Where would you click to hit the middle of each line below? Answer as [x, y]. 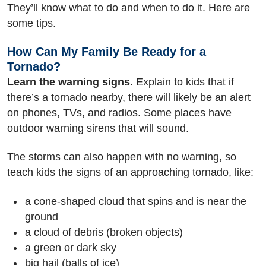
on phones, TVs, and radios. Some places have [119, 113]
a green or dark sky [71, 247]
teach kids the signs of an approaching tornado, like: [130, 172]
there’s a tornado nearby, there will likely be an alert [129, 97]
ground [42, 216]
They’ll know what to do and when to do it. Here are [129, 8]
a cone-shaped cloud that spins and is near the [136, 201]
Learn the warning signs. [70, 82]
